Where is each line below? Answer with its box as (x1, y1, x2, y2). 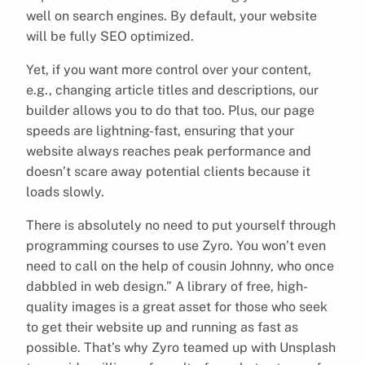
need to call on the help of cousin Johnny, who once (26, 257, 334, 274)
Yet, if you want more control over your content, (26, 61, 311, 77)
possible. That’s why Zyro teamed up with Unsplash (26, 339, 336, 355)
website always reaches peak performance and (26, 143, 311, 159)
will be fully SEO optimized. (26, 28, 194, 44)
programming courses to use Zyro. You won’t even (26, 237, 326, 253)
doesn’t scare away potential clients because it (26, 163, 310, 179)
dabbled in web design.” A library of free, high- (26, 278, 308, 294)
